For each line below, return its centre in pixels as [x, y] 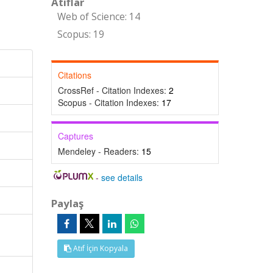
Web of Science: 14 [98, 17]
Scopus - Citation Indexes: [109, 102]
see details [122, 177]
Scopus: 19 [80, 34]
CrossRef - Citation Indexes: [113, 90]
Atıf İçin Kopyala [99, 248]
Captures [75, 136]
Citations [74, 75]
